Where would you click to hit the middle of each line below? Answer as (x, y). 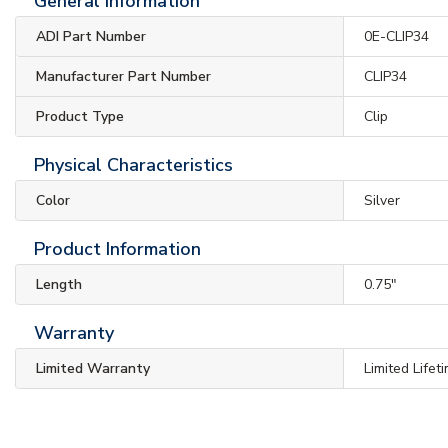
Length (59, 284)
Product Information (117, 248)
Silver (382, 200)
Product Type (80, 116)
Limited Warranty (93, 368)
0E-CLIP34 (397, 36)
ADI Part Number (91, 36)
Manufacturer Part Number (123, 76)
